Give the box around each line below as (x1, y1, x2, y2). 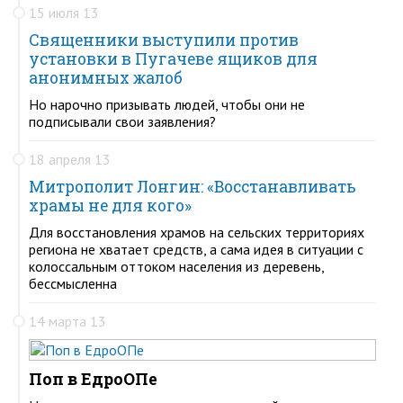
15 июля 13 (29, 3, 99, 22)
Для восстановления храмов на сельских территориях (29, 222, 364, 241)
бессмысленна (29, 273, 117, 292)
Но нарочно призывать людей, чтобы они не (29, 94, 305, 113)
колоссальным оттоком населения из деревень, (29, 256, 324, 275)
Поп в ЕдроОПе (29, 368, 157, 390)
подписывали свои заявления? (29, 112, 216, 130)
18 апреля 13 (29, 149, 111, 168)
